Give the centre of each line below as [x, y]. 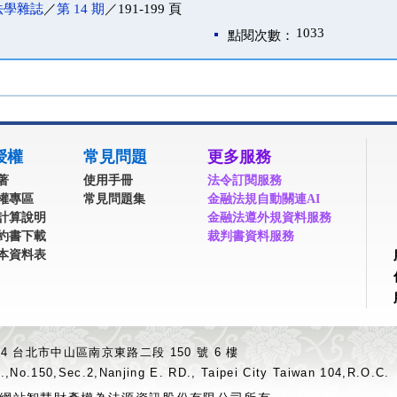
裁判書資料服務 [251, 236]
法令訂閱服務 [245, 180]
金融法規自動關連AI [264, 198]
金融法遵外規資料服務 [269, 217]
